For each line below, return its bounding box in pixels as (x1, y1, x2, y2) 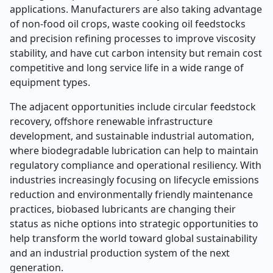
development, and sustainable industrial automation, (10, 129, 254, 143)
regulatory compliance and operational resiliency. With (10, 158, 261, 172)
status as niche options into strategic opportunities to (10, 217, 258, 230)
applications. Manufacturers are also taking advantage (10, 2, 262, 16)
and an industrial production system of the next (10, 246, 230, 260)
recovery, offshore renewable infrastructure (10, 115, 213, 128)
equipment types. (10, 76, 90, 89)
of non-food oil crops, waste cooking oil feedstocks (10, 17, 246, 30)
